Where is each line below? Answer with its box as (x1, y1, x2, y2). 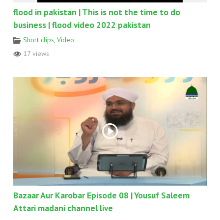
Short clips (23, 35, 54, 44)
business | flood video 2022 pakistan (13, 19, 151, 30)
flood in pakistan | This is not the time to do (13, 6, 180, 18)
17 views (21, 49, 49, 58)
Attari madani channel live (13, 202, 113, 214)
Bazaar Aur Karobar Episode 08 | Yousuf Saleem (13, 190, 190, 201)
